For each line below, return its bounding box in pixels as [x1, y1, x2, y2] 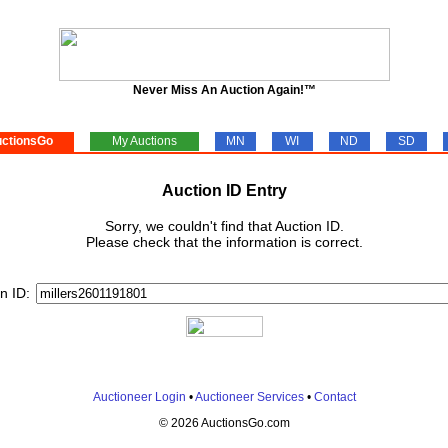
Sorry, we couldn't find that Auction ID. [104, 218, 344, 234]
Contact [313, 390, 356, 404]
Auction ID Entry [161, 182, 287, 199]
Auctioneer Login [92, 390, 186, 404]
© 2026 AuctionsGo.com [158, 416, 290, 430]
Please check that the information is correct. [85, 234, 363, 250]
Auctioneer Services [194, 390, 304, 404]
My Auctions [111, 134, 177, 148]
